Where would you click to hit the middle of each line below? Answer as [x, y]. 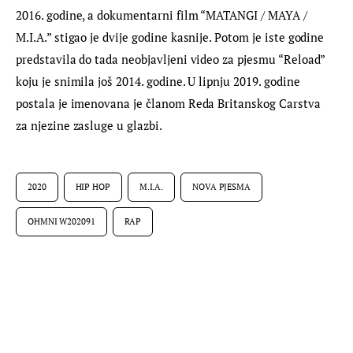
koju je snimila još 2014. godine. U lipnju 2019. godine [160, 82]
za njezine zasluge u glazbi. [89, 126]
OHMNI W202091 [61, 221]
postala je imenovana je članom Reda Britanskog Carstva [170, 104]
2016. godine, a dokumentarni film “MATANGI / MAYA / [163, 15]
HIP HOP [93, 186]
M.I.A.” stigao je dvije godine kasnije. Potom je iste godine [172, 37]
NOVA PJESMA [221, 186]
